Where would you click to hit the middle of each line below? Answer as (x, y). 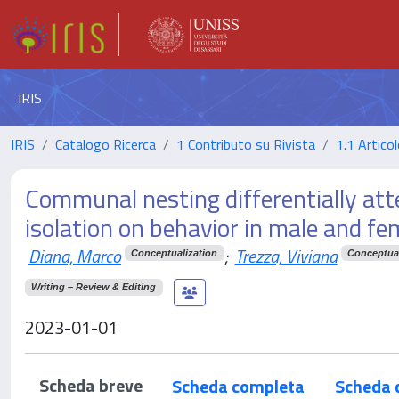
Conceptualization (175, 252)
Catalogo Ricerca (106, 144)
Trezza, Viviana (286, 256)
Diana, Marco (75, 256)
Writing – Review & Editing (94, 286)
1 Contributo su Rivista (246, 144)
